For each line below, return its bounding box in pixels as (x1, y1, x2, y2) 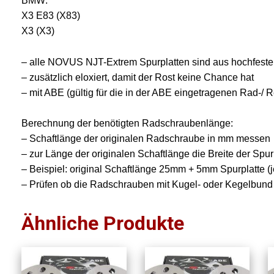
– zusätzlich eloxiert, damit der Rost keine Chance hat (21, 72, 254, 83)
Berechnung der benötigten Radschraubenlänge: (21, 118, 234, 129)
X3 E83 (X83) (21, 10, 81, 21)
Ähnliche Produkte (21, 212, 185, 235)
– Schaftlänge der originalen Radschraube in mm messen (21, 133, 271, 144)
